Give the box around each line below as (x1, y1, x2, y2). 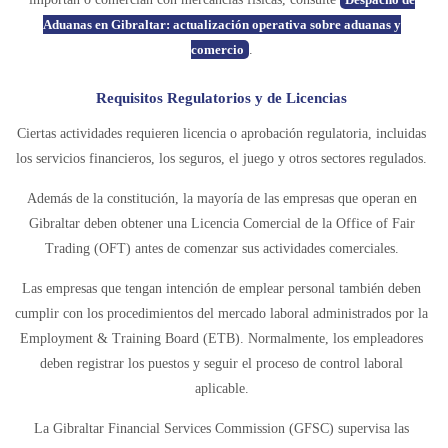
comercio (190, 42, 244, 57)
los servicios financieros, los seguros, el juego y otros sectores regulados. (16, 151, 427, 166)
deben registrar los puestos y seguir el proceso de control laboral (40, 356, 403, 371)
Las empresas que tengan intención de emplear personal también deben (22, 281, 421, 296)
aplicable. (194, 381, 249, 396)
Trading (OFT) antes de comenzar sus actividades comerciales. (44, 241, 399, 256)
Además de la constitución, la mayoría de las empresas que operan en (26, 191, 417, 206)
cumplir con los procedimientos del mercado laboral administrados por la (15, 306, 428, 321)
